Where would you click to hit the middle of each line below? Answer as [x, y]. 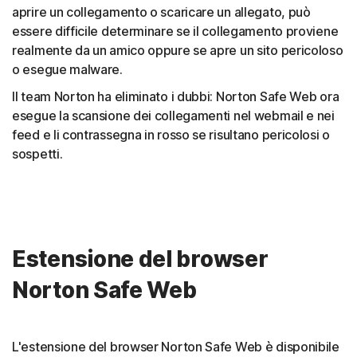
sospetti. [37, 154]
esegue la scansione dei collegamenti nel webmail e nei [173, 116]
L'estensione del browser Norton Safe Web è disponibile [176, 347]
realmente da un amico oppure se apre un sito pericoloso [178, 51]
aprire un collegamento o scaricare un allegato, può [161, 12]
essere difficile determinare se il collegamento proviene [175, 31]
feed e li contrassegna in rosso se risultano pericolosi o [171, 135]
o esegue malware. [67, 70]
